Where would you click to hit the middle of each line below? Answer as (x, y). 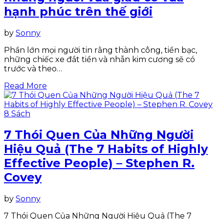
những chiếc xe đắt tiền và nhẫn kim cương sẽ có (99, 59)
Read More (25, 86)
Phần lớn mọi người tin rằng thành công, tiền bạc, (100, 50)
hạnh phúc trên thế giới (78, 11)
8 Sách (17, 113)
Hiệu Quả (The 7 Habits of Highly (106, 149)
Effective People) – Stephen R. (99, 163)
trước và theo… (33, 68)
